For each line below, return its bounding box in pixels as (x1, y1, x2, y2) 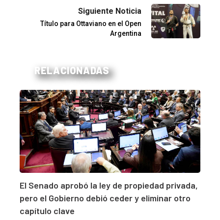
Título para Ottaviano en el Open (40, 19, 141, 27)
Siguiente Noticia (78, 6, 141, 16)
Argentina (110, 29, 141, 37)
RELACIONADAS (34, 64, 110, 76)
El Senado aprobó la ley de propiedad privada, (20, 180, 198, 191)
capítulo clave (20, 205, 75, 217)
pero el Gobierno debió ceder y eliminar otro (20, 192, 191, 204)
